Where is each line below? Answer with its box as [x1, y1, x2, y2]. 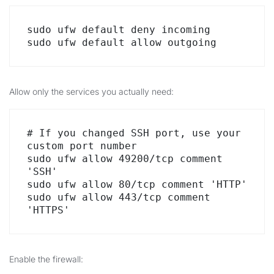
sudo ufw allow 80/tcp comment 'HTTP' [27, 179, 247, 190]
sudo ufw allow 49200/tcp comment [27, 153, 223, 165]
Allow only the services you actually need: [9, 86, 174, 97]
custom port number [27, 140, 137, 152]
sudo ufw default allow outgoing [27, 37, 217, 48]
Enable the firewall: [9, 254, 83, 264]
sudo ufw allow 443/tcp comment [27, 191, 210, 203]
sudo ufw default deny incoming [27, 24, 210, 35]
